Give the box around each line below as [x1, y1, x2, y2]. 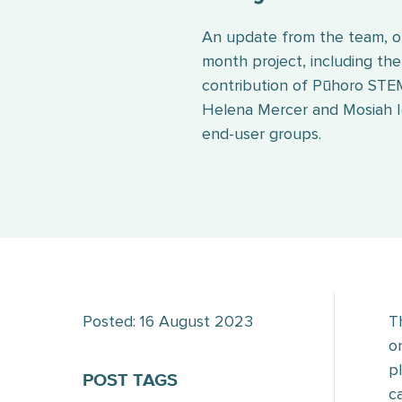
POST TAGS [83, 371, 178, 389]
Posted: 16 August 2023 [83, 311, 253, 331]
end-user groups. [201, 123, 321, 144]
